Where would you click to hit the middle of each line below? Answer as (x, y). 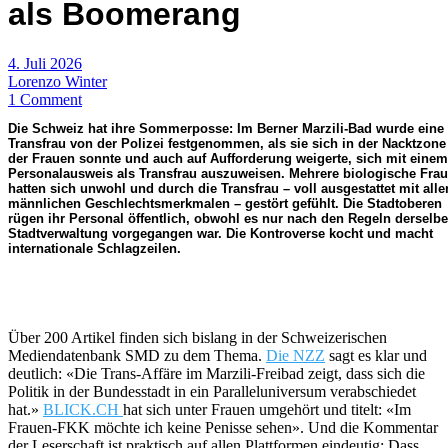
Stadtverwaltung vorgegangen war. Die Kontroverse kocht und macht (220, 233)
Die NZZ (295, 355)
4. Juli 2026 (45, 63)
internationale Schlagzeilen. (94, 248)
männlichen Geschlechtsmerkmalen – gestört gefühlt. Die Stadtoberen (225, 203)
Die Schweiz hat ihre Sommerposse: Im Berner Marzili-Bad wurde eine (226, 128)
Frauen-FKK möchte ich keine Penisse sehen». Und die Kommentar (223, 427)
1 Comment (45, 99)
